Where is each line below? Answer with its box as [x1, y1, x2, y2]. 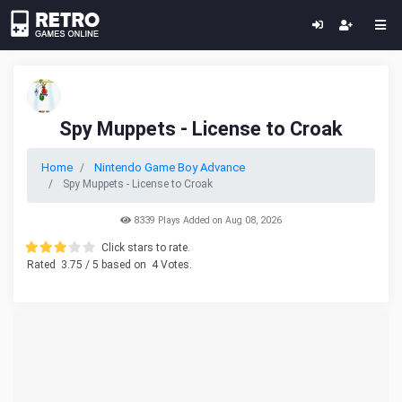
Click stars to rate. [101, 241, 190, 254]
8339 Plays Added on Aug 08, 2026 [131, 214, 282, 226]
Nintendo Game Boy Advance [94, 161, 245, 174]
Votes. [158, 258, 192, 271]
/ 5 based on [83, 258, 149, 271]
